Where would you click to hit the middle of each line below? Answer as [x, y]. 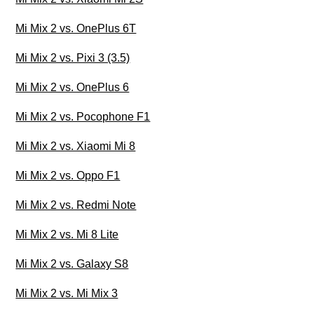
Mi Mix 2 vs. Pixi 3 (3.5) [73, 58]
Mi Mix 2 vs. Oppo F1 [68, 176]
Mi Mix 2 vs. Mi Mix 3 [67, 294]
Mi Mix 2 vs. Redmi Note [76, 205]
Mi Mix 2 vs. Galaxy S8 [72, 264]
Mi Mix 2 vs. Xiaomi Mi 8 [76, 146]
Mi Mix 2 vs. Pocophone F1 [83, 117]
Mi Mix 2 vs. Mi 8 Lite [67, 235]
